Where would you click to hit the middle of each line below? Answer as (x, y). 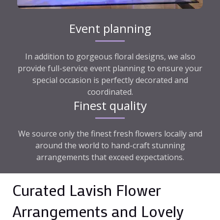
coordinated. (110, 92)
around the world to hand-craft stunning (110, 146)
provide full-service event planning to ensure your (110, 69)
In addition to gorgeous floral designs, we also (110, 57)
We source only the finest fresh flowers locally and (110, 134)
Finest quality (110, 106)
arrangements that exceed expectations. (110, 157)
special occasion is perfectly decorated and (110, 80)
